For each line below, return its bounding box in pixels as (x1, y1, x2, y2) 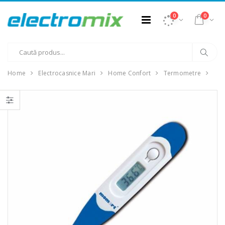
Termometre (163, 69, 201, 77)
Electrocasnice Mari (38, 69, 95, 77)
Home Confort (108, 69, 151, 77)
